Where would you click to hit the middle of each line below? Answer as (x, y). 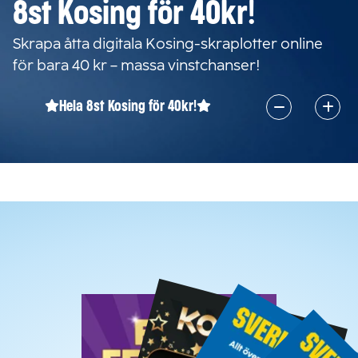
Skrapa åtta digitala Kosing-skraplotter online (168, 44)
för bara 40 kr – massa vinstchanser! (137, 65)
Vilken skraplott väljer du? (179, 253)
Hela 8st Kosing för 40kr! (128, 107)
